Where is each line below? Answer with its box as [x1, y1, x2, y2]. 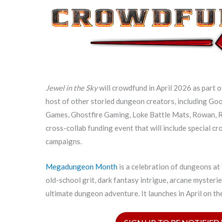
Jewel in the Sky [46, 83, 98, 93]
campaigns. [46, 137, 82, 146]
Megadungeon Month [46, 162, 117, 171]
